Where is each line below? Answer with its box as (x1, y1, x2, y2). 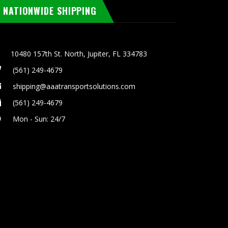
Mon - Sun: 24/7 (10, 113, 65, 124)
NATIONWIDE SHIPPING (3, 4, 97, 17)
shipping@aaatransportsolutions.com (10, 81, 135, 91)
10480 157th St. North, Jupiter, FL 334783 (10, 48, 147, 59)
